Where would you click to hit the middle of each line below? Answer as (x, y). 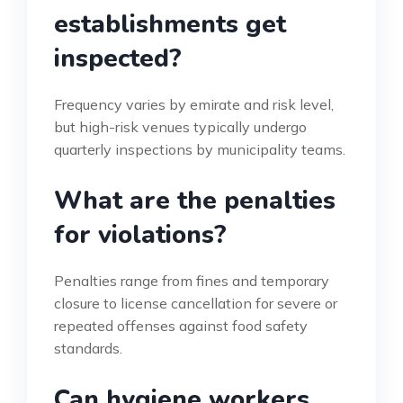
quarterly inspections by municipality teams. (200, 150)
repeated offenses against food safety (181, 326)
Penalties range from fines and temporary (192, 281)
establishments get (170, 25)
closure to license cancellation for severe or (196, 304)
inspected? (118, 59)
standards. (88, 349)
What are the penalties (195, 201)
